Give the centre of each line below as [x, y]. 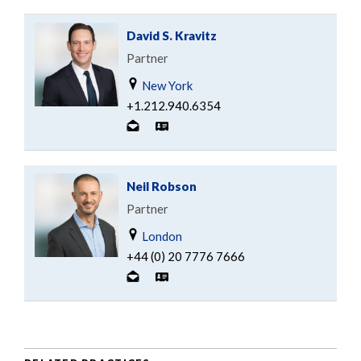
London [161, 237]
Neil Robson [162, 187]
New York [166, 86]
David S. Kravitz [172, 36]
